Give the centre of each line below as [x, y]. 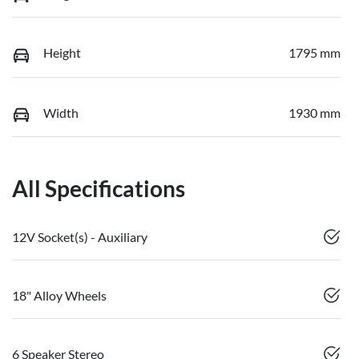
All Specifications [99, 189]
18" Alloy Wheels [59, 296]
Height [62, 53]
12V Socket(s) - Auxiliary [80, 237]
